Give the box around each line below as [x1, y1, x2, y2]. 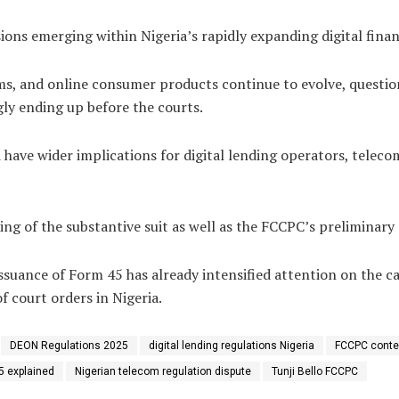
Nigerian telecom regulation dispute [75, 364, 251, 378]
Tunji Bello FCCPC [272, 364, 358, 378]
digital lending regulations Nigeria [149, 338, 314, 352]
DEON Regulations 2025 [10, 338, 128, 352]
